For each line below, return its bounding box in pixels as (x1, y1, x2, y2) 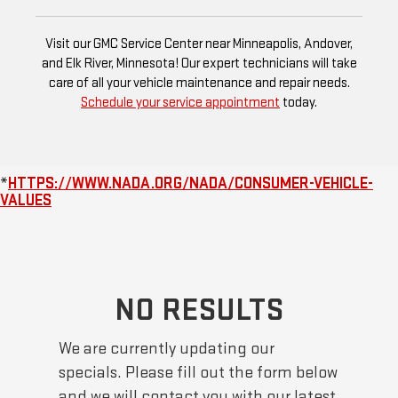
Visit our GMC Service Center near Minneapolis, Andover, (45, 35, 353, 52)
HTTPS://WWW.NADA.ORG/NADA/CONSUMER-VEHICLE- (8, 173, 373, 193)
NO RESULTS (115, 291, 283, 330)
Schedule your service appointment (81, 93, 280, 111)
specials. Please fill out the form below (59, 362, 338, 383)
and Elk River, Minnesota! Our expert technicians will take (41, 54, 357, 72)
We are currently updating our (59, 338, 275, 359)
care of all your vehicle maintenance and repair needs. (48, 74, 350, 92)
